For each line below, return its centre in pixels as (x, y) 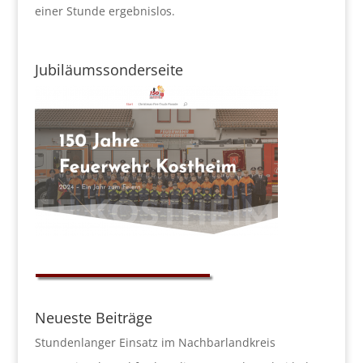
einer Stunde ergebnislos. (105, 11)
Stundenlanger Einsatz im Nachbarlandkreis (155, 342)
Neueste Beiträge (93, 318)
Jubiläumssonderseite (109, 70)
